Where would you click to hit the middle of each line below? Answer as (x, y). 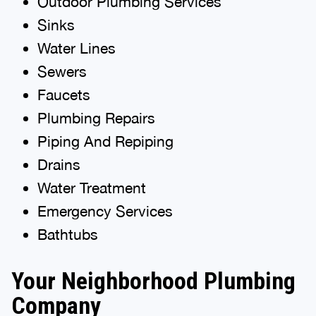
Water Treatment (91, 187)
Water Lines (76, 48)
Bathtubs (67, 234)
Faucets (63, 94)
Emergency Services (105, 211)
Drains (59, 164)
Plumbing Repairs (96, 117)
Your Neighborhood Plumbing (153, 280)
